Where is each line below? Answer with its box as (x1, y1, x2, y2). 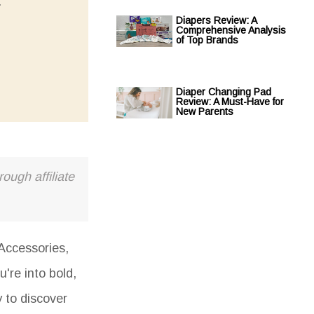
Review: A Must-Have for (176, 96, 284, 107)
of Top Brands (176, 34, 238, 46)
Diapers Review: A (176, 15, 257, 26)
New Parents (176, 106, 233, 117)
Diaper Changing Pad (176, 86, 271, 97)
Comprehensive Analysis (176, 25, 286, 36)
